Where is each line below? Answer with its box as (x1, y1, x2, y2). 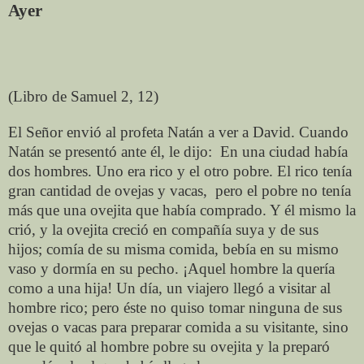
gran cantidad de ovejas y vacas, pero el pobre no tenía (8, 181, 351, 199)
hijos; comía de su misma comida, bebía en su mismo (8, 240, 339, 258)
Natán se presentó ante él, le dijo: (8, 142, 216, 160)
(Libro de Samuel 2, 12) (8, 87, 158, 105)
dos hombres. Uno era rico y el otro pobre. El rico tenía (8, 162, 352, 180)
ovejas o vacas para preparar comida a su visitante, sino (8, 318, 349, 336)
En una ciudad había (220, 142, 348, 160)
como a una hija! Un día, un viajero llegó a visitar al (8, 279, 331, 297)
